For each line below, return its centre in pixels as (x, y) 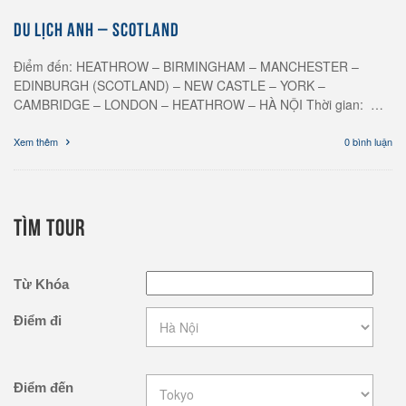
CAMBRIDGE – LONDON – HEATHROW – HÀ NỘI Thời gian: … (198, 104)
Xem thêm (37, 141)
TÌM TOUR (49, 225)
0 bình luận (368, 141)
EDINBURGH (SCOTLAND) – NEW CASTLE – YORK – (171, 85)
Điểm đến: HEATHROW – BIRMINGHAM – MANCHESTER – (186, 66)
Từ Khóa (41, 284)
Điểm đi (38, 320)
